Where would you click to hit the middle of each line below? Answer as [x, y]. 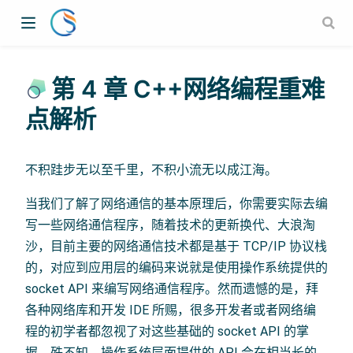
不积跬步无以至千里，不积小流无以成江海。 [151, 169]
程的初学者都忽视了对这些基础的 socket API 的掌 [167, 331]
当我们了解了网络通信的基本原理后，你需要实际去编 [176, 203]
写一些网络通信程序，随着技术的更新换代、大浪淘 [170, 225]
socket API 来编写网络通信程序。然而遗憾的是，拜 [172, 288]
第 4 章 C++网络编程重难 [188, 89]
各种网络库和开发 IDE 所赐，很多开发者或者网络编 [171, 310]
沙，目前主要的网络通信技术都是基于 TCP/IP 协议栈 [176, 246]
